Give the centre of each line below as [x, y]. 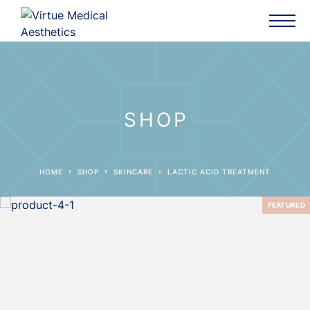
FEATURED [286, 205]
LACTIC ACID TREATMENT [221, 172]
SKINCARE [136, 172]
